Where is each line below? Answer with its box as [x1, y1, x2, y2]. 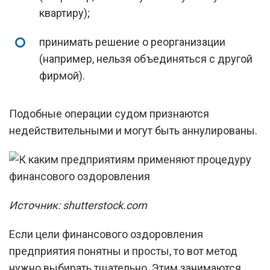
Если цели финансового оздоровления [9, 228, 203, 240]
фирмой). [39, 69, 85, 82]
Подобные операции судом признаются [9, 107, 209, 120]
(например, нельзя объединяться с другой [39, 52, 253, 65]
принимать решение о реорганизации [39, 36, 225, 48]
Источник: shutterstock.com [9, 199, 147, 212]
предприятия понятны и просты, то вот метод [9, 245, 237, 257]
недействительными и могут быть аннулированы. [9, 124, 257, 137]
